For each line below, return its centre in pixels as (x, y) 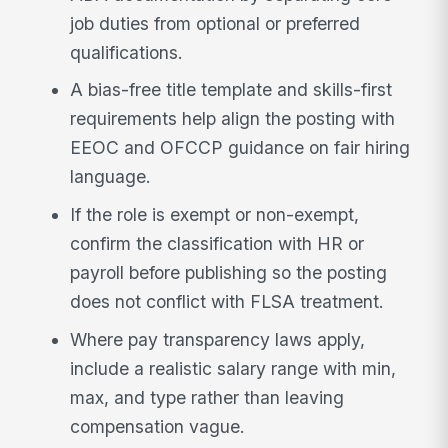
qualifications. (127, 52)
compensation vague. (158, 426)
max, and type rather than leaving (207, 397)
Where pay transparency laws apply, (218, 339)
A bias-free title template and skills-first (231, 90)
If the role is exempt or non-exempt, (215, 215)
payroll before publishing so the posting (229, 273)
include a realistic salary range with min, (233, 368)
